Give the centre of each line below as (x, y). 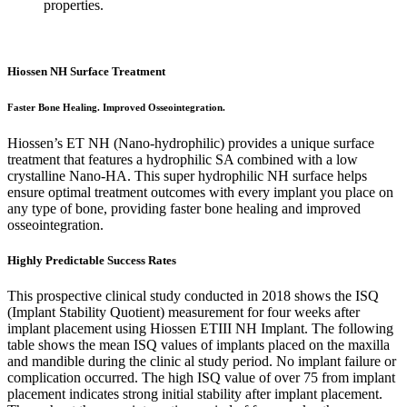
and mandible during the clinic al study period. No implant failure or (202, 362)
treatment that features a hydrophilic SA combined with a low (183, 159)
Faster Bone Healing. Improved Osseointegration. (116, 107)
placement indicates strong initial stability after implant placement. (195, 394)
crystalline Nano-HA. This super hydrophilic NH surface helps (187, 175)
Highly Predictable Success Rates (92, 260)
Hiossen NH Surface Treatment (86, 71)
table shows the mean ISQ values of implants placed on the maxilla (199, 345)
